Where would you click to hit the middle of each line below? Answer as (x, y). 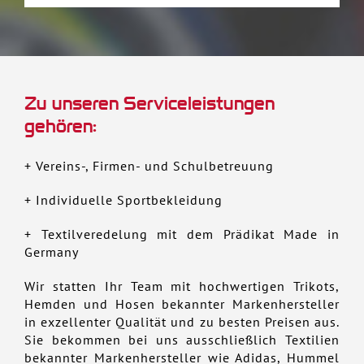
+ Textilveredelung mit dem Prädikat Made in (182, 234)
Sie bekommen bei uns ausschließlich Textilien (182, 340)
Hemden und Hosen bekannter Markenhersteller (182, 304)
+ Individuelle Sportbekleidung (123, 200)
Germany (52, 252)
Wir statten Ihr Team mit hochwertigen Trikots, (182, 286)
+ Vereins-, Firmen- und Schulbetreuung (149, 166)
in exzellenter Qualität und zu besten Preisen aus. (182, 322)
